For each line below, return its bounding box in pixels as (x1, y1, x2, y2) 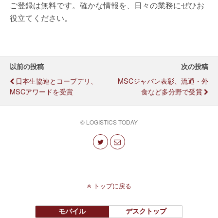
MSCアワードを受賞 (10, 86, 73, 96)
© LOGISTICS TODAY (80, 118, 138, 126)
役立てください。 (10, 12, 72, 23)
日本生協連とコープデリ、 (16, 75, 97, 86)
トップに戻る (93, 181, 131, 190)
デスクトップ (125, 205, 166, 216)
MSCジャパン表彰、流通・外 (118, 75, 208, 86)
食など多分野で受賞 (141, 86, 202, 96)
